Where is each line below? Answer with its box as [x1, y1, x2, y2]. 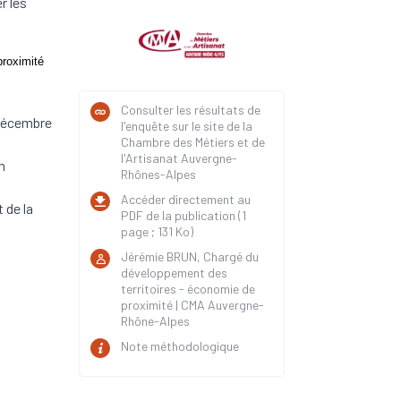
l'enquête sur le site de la [121, 118, 252, 133]
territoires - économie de [121, 281, 255, 296]
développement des [121, 265, 227, 280]
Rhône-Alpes [121, 313, 190, 328]
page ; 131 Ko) [121, 224, 193, 239]
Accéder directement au [121, 192, 251, 207]
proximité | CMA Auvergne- [121, 297, 264, 312]
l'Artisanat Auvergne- [121, 150, 237, 166]
